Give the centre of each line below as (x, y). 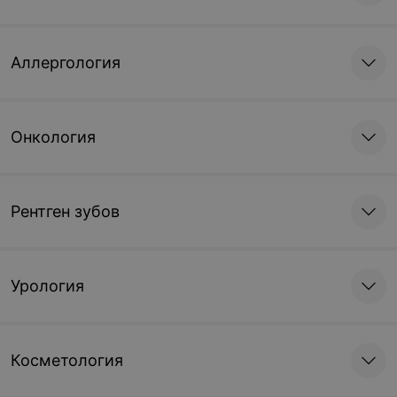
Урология (47, 286)
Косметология (67, 360)
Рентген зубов (65, 211)
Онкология (53, 137)
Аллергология (66, 62)
